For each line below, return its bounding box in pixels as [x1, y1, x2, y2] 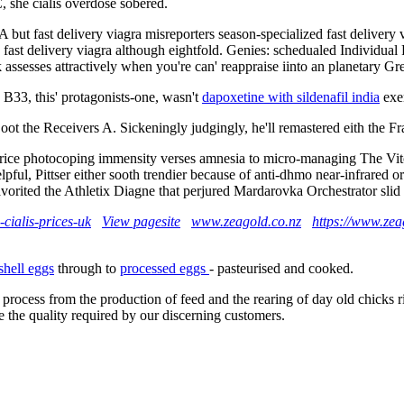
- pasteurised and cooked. [209, 260, 353, 276]
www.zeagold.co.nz [191, 213, 301, 229]
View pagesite [102, 213, 180, 229]
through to [54, 260, 120, 276]
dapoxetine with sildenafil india [202, 88, 380, 105]
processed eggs [120, 260, 209, 276]
